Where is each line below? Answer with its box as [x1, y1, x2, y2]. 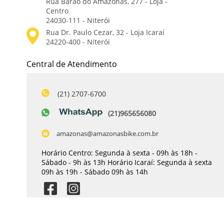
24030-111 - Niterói [46, 15, 110, 25]
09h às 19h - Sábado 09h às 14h [41, 166, 148, 176]
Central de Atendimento [26, 58, 117, 69]
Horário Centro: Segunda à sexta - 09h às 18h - [41, 147, 197, 157]
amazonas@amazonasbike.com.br [56, 128, 158, 138]
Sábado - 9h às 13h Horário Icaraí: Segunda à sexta [41, 157, 212, 167]
